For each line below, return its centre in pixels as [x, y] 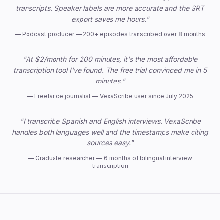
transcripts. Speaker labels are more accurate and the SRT [110, 8]
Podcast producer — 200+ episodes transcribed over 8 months [114, 34]
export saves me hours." [110, 19]
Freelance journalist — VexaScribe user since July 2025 [114, 96]
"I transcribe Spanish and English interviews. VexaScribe [110, 121]
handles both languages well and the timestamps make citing [110, 132]
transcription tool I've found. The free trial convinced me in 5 [110, 70]
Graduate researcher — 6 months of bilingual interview [114, 158]
